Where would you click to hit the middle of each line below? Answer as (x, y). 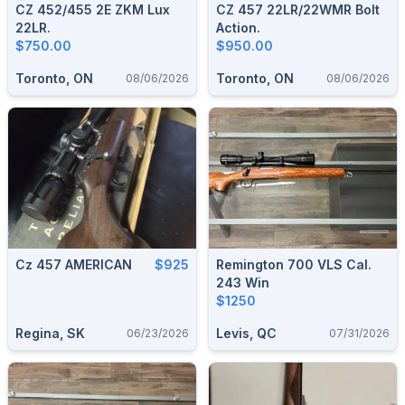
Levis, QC (246, 333)
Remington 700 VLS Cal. (281, 264)
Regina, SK (50, 333)
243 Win (243, 282)
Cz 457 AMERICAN (74, 264)
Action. (238, 27)
